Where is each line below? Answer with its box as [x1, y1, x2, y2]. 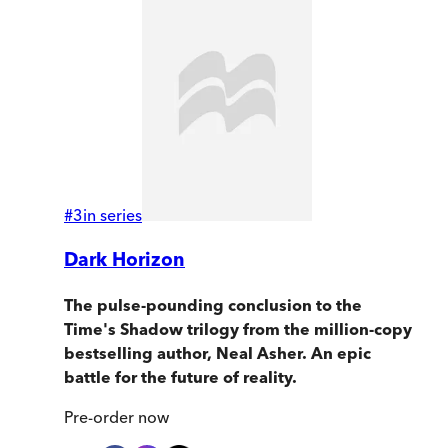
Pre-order [64, 406, 134, 427]
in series [83, 205, 142, 226]
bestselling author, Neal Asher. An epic [64, 342, 371, 363]
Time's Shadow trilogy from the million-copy [64, 318, 412, 339]
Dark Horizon [64, 248, 185, 272]
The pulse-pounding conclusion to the [64, 294, 362, 315]
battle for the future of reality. [64, 366, 297, 387]
